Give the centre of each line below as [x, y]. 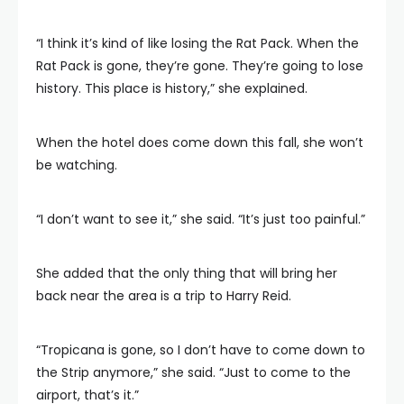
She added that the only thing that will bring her [187, 273]
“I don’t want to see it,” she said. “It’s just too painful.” [201, 219]
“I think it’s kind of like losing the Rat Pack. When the [197, 43]
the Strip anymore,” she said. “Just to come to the [193, 372]
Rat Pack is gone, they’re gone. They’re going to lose [200, 66]
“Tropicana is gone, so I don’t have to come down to [201, 350]
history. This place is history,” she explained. [172, 88]
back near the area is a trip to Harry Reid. [164, 296]
